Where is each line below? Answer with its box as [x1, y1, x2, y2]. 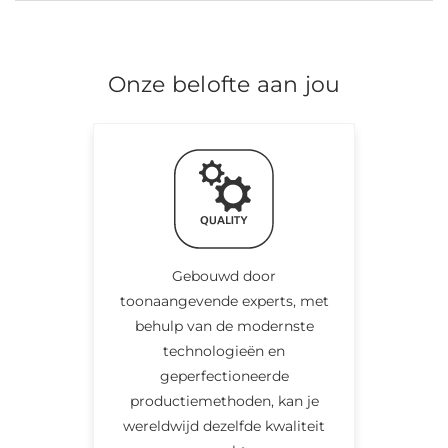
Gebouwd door [172, 266, 276, 285]
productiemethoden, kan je [129, 391, 319, 410]
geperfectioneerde [159, 366, 289, 385]
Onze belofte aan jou [107, 70, 341, 98]
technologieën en [163, 341, 285, 360]
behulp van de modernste [134, 316, 314, 335]
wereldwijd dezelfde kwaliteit [123, 416, 325, 435]
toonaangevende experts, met [119, 291, 329, 310]
